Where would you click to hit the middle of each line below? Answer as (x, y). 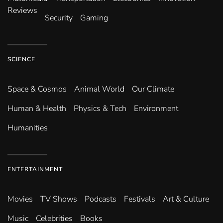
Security (59, 18)
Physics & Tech (100, 109)
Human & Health (37, 109)
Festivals (140, 199)
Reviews (22, 11)
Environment (156, 109)
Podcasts (101, 199)
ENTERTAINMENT (35, 169)
